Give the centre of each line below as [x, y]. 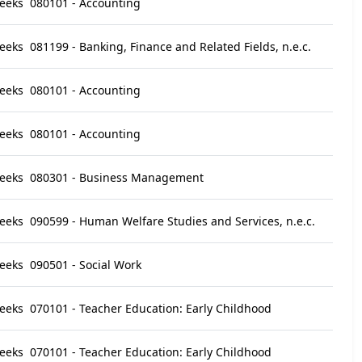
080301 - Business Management [117, 177]
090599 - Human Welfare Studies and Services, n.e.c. [173, 221]
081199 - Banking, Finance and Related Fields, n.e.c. [170, 46]
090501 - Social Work [86, 265]
